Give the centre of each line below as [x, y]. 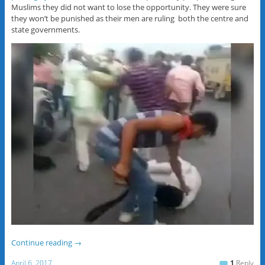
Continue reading [42, 243]
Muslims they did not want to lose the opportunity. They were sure [128, 7]
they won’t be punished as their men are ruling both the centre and [130, 18]
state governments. [45, 29]
